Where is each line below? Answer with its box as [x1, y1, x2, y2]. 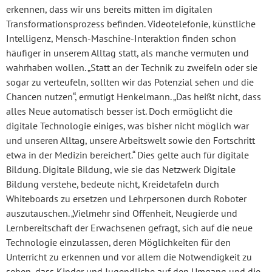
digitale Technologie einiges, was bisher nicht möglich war [6, 119, 249, 132]
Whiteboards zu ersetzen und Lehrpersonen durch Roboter [6, 192, 246, 205]
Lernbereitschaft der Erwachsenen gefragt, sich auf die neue [6, 221, 253, 234]
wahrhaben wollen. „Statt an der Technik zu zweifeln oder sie [6, 61, 257, 73]
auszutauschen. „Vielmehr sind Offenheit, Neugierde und [6, 206, 237, 219]
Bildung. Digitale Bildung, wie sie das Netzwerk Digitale [6, 163, 236, 175]
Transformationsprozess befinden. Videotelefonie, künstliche [6, 17, 256, 30]
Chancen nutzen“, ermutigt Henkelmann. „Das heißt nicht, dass [6, 90, 261, 103]
